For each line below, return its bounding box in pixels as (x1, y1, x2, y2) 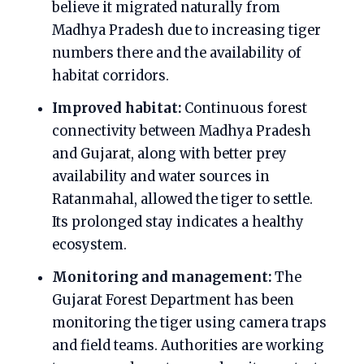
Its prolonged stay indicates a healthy (52, 214, 304, 231)
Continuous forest (181, 100, 307, 117)
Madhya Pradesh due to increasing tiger (52, 22, 321, 39)
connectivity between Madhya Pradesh (52, 123, 311, 140)
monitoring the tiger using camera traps (52, 314, 327, 331)
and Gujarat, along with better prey (52, 145, 287, 162)
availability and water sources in (52, 168, 270, 185)
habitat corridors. (52, 67, 169, 84)
